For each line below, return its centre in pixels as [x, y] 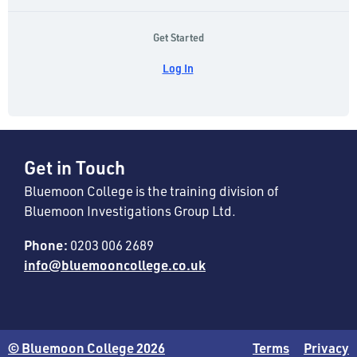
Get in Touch [75, 167]
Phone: [46, 245]
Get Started [178, 37]
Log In [178, 68]
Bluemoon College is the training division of [151, 190]
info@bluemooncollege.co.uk [115, 265]
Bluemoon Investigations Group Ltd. [130, 210]
